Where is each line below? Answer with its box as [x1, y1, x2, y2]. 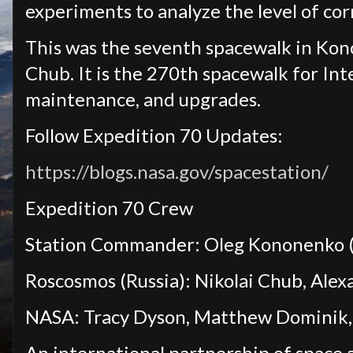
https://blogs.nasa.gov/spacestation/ [25, 160, 329, 184]
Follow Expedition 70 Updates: [25, 124, 287, 147]
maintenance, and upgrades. [25, 87, 261, 111]
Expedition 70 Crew [25, 196, 193, 220]
